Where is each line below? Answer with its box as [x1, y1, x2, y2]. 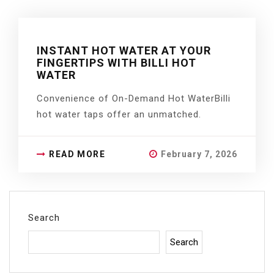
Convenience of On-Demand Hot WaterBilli [37, 93, 231, 104]
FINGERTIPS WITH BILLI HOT [37, 56, 196, 69]
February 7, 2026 [161, 149, 237, 159]
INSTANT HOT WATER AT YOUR [37, 44, 211, 57]
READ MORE [49, 149, 106, 159]
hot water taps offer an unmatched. [37, 109, 201, 120]
